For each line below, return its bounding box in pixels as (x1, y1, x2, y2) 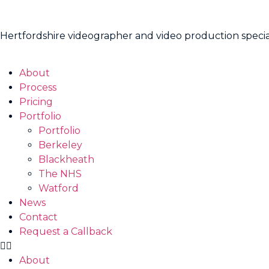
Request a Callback (19, 226, 112, 238)
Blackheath (38, 154, 94, 166)
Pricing (19, 96, 53, 108)
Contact (19, 211, 58, 223)
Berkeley (38, 139, 82, 151)
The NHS (38, 168, 82, 180)
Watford (38, 183, 79, 195)
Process (19, 82, 56, 94)
